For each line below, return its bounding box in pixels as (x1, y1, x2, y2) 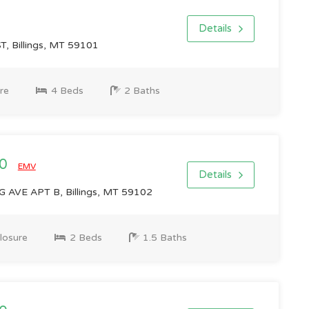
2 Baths (121, 85, 160, 97)
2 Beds (66, 232, 102, 243)
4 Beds (48, 85, 83, 97)
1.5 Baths (139, 232, 187, 243)
